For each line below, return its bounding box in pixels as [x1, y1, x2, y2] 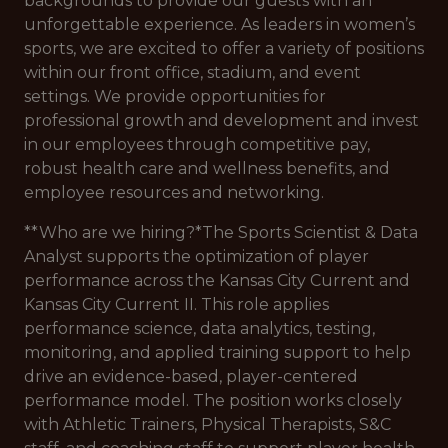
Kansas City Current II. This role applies [24, 295, 329, 314]
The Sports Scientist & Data [202, 223, 418, 242]
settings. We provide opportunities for [24, 87, 326, 106]
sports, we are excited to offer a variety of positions [24, 39, 424, 58]
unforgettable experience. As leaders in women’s [24, 15, 415, 34]
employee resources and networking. [24, 183, 324, 202]
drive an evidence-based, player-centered [24, 367, 358, 386]
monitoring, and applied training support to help [24, 343, 411, 362]
